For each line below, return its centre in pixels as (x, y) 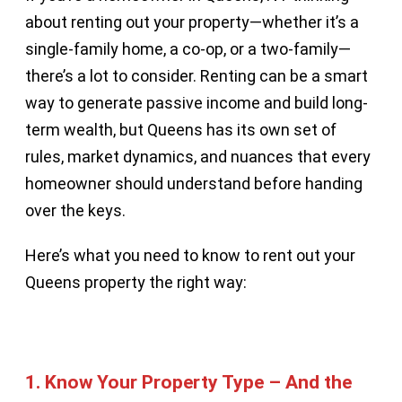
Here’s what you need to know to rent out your (190, 255)
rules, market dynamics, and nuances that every (198, 157)
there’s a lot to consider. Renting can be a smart (197, 76)
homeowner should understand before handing (194, 184)
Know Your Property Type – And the (198, 382)
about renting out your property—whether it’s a (192, 22)
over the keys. (75, 210)
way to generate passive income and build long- (197, 103)
